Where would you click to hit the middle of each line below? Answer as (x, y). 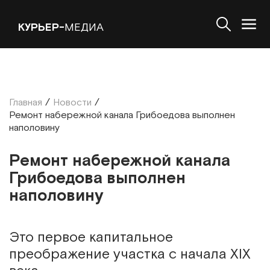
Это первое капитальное (91, 237)
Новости (72, 103)
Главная (26, 103)
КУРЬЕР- (41, 27)
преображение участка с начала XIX (130, 254)
